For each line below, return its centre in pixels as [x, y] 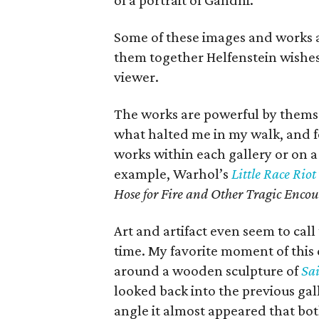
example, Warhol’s [173, 174]
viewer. [137, 77]
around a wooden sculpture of [208, 271]
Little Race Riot [274, 174]
